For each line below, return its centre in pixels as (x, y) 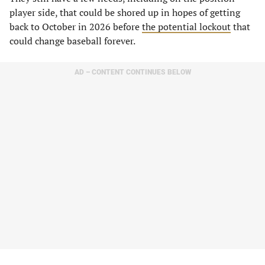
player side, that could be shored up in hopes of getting (125, 12)
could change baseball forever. (72, 41)
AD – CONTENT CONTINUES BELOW (132, 72)
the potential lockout (186, 27)
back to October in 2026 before (76, 27)
